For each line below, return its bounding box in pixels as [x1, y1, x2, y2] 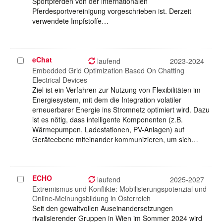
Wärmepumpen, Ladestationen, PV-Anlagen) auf [32, 124, 184, 135]
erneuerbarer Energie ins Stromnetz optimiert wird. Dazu [32, 105, 210, 115]
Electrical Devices [32, 75, 87, 85]
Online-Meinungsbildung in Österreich [32, 193, 151, 204]
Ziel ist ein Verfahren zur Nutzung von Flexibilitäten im [32, 85, 201, 95]
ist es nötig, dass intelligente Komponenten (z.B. [32, 114, 183, 125]
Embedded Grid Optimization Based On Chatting [32, 65, 184, 76]
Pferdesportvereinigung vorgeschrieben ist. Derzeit [32, 6, 191, 16]
